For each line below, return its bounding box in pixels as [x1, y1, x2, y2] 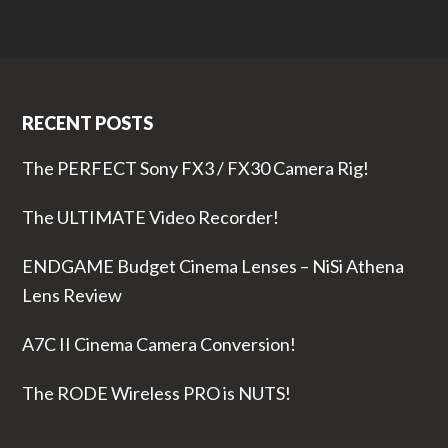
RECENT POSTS [21, 111, 153, 134]
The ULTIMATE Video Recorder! [21, 205, 279, 228]
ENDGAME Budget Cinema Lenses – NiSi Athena [21, 254, 404, 277]
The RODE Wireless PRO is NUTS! [21, 381, 291, 404]
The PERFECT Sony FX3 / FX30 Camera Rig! [21, 156, 369, 179]
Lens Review [21, 283, 122, 306]
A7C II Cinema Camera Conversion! [21, 332, 296, 355]
